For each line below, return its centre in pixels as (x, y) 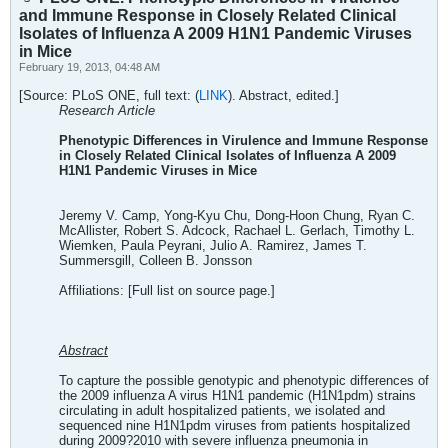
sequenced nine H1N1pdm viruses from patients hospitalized (234, 425)
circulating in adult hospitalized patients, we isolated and (222, 410)
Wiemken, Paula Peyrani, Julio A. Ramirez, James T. (213, 245)
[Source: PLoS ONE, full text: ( (109, 95)
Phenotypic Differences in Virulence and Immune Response (243, 140)
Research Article (107, 110)
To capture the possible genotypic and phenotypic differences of (244, 380)
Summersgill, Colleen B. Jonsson (155, 260)
